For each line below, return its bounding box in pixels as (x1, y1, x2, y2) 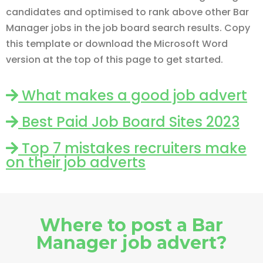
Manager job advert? (36, 232, 227, 254)
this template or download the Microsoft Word (6, 37, 228, 50)
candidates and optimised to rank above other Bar (6, 5, 249, 19)
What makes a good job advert (18, 86, 247, 105)
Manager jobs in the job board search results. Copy (6, 21, 250, 35)
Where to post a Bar (40, 214, 223, 236)
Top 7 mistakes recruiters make (18, 139, 247, 158)
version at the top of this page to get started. (6, 53, 223, 66)
